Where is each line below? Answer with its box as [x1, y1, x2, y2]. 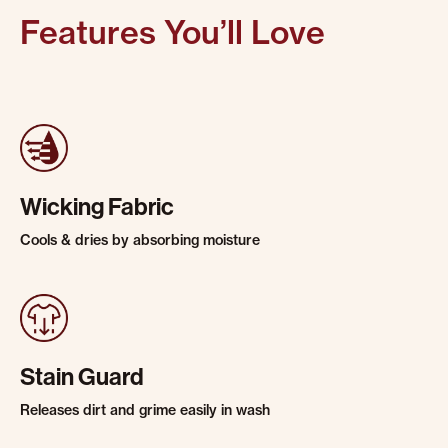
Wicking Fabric [20, 191, 174, 221]
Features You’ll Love [20, 12, 325, 52]
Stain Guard [20, 361, 144, 391]
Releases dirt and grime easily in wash [20, 401, 270, 419]
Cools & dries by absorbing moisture [20, 231, 260, 249]
